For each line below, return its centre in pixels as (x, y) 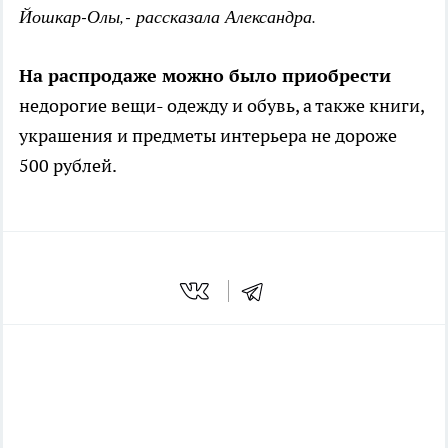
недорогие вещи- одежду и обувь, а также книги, (221, 106)
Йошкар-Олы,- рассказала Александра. (168, 16)
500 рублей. (68, 166)
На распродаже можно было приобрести (205, 76)
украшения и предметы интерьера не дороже (208, 136)
